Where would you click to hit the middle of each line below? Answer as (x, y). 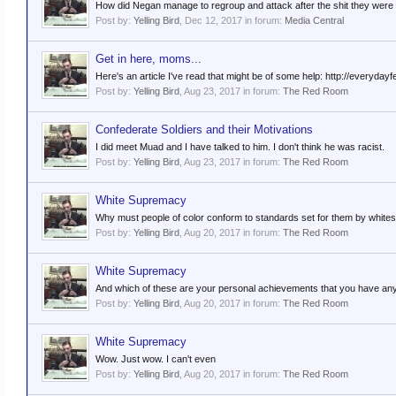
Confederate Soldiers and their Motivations (204, 129)
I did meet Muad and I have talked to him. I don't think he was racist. (240, 147)
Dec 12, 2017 (213, 20)
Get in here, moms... (148, 59)
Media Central (314, 20)
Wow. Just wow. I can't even (156, 359)
